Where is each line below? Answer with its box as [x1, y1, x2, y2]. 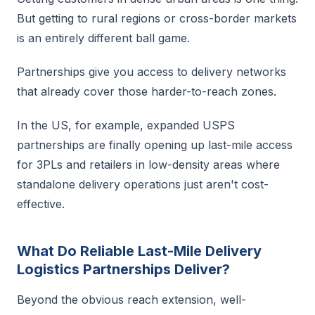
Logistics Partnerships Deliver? [17, 261, 230, 278]
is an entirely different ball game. [17, 31, 190, 45]
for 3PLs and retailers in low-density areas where [17, 157, 280, 172]
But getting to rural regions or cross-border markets [17, 11, 297, 25]
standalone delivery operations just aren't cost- [17, 177, 269, 191]
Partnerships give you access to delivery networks [17, 65, 286, 79]
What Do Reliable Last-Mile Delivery [17, 243, 262, 259]
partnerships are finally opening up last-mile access [17, 138, 292, 152]
